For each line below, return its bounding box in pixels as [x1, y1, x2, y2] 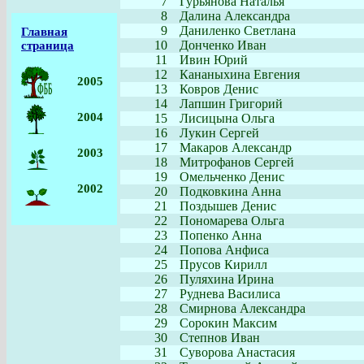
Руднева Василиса [180, 287, 280, 301]
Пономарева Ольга [180, 214, 284, 227]
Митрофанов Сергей [180, 155, 294, 169]
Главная [21, 25, 67, 38]
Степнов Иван [180, 331, 260, 344]
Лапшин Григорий [180, 97, 283, 110]
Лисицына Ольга [180, 111, 275, 125]
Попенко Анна [180, 228, 262, 242]
